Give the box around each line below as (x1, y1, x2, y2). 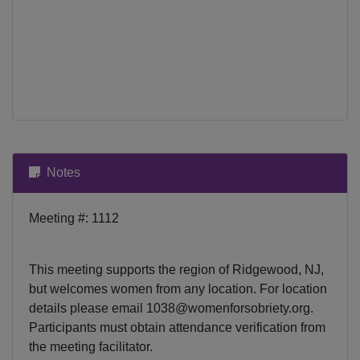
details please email (29, 301, 146, 315)
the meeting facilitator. (29, 339, 153, 354)
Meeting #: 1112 (29, 211, 119, 225)
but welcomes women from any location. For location (29, 281, 327, 296)
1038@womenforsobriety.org (146, 301, 310, 315)
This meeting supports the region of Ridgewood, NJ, (29, 262, 324, 276)
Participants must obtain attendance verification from (29, 320, 325, 334)
